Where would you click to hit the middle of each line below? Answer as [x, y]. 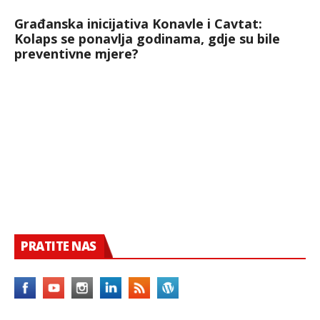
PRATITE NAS [59, 246]
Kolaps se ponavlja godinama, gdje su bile [147, 39]
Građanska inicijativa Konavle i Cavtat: [138, 24]
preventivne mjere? [76, 54]
